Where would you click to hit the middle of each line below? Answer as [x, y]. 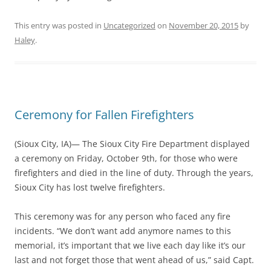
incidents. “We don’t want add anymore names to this [123, 231]
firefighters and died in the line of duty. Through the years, [134, 173]
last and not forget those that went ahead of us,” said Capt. [134, 260]
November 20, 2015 [204, 25]
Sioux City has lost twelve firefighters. [90, 187]
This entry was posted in [59, 25]
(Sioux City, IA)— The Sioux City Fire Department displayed [132, 144]
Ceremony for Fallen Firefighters [104, 115]
